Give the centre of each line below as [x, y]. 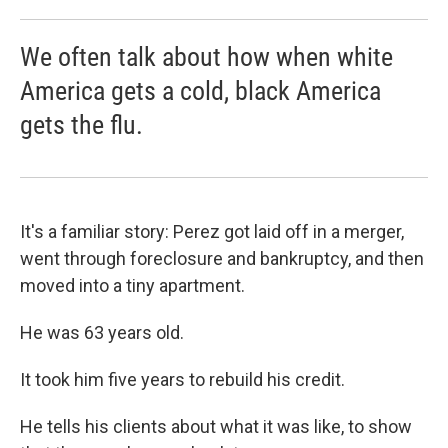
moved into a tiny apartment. [132, 285]
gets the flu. [81, 124]
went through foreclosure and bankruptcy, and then [222, 258]
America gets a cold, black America [200, 90]
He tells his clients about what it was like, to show [216, 426]
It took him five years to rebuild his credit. [182, 379]
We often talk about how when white [206, 56]
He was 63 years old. [102, 332]
